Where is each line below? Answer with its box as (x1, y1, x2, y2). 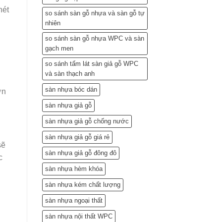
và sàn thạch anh (45, 70, 95, 78)
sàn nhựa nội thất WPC (45, 213, 112, 221)
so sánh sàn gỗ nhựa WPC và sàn (45, 35, 144, 43)
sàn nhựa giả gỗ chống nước (45, 117, 129, 125)
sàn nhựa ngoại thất (45, 197, 103, 205)
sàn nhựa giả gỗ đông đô (45, 149, 116, 157)
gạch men (45, 45, 73, 53)
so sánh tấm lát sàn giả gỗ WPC (45, 60, 138, 68)
